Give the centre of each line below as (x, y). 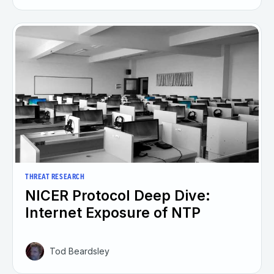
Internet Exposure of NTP (113, 213)
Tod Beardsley (80, 251)
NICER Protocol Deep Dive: (118, 196)
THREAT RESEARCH (55, 178)
